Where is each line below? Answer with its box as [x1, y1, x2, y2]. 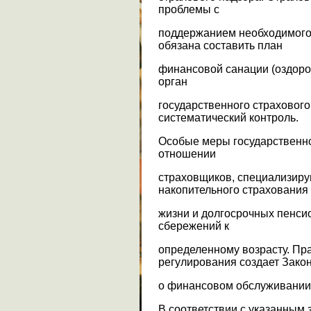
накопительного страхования [158, 183, 308, 196]
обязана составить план [158, 39, 283, 51]
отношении [158, 147, 216, 160]
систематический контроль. [158, 111, 299, 124]
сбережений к [158, 219, 229, 232]
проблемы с [158, 3, 219, 15]
